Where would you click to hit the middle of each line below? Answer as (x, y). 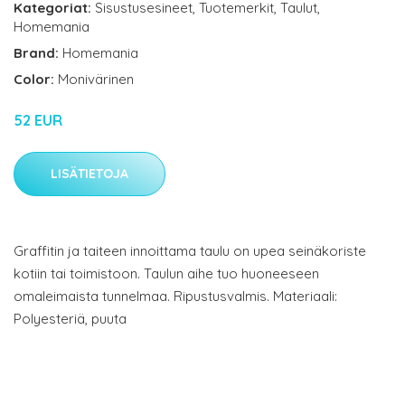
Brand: (38, 53)
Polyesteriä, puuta (70, 319)
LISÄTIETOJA (89, 174)
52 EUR (38, 121)
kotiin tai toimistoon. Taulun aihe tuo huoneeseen (166, 274)
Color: (36, 80)
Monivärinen (96, 80)
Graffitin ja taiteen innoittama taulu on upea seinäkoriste (190, 251)
